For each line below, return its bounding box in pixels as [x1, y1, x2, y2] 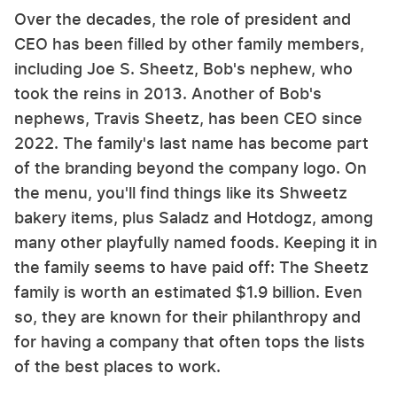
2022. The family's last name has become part [14, 134, 369, 153]
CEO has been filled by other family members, [14, 35, 364, 54]
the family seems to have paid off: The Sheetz [14, 258, 369, 277]
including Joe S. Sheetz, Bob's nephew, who [14, 59, 353, 79]
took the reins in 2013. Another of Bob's [14, 84, 322, 104]
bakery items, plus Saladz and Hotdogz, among [14, 208, 373, 228]
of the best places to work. [14, 357, 221, 377]
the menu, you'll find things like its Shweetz [14, 183, 347, 203]
